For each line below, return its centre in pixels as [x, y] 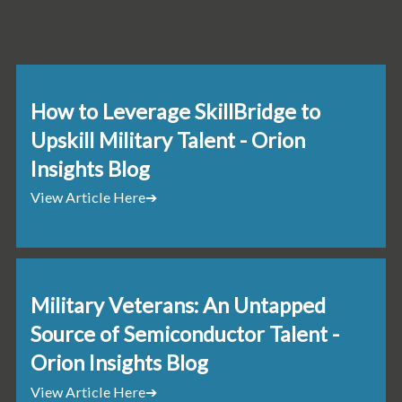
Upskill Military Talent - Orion [168, 140]
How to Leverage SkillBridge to [176, 111]
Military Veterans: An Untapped [179, 306]
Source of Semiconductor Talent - [185, 334]
